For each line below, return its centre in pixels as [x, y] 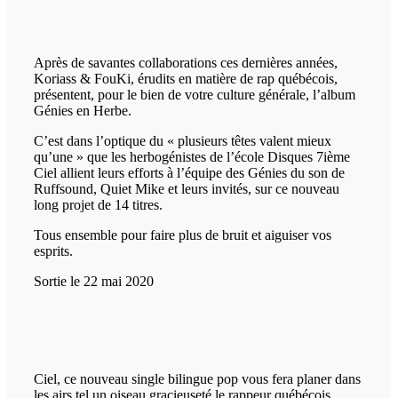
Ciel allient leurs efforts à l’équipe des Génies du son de [189, 173]
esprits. [53, 251]
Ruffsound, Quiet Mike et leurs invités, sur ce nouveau [187, 189]
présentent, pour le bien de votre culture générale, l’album [195, 95]
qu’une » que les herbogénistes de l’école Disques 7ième [192, 157]
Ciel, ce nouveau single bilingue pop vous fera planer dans [197, 379]
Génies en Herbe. [83, 111]
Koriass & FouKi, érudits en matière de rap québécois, [186, 79]
